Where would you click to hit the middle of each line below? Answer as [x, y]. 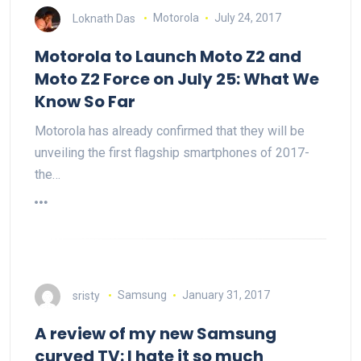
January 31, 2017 [226, 295]
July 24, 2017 [247, 18]
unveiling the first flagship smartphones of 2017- [172, 152]
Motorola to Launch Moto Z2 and [168, 56]
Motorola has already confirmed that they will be [170, 131]
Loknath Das [104, 18]
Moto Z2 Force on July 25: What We [177, 79]
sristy [86, 295]
